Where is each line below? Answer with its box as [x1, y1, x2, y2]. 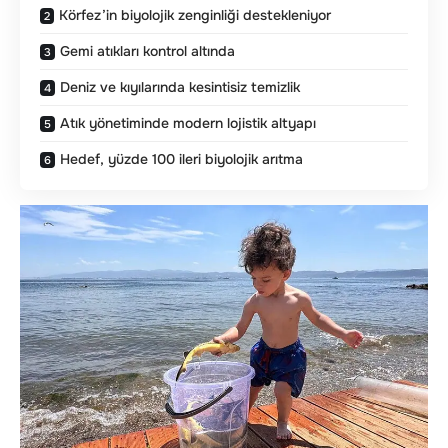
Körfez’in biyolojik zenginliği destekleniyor [59, 6, 331, 25]
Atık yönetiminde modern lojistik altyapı [60, 114, 316, 133]
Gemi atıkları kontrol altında [60, 42, 235, 61]
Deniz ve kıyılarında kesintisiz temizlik [60, 78, 300, 97]
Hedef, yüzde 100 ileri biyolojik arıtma [60, 150, 303, 169]
